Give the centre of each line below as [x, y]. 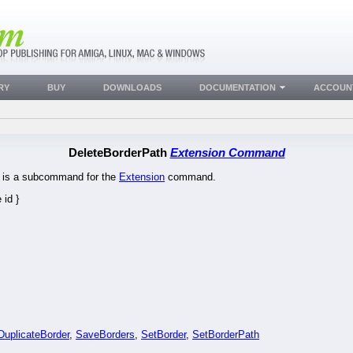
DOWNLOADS [132, 87]
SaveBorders [105, 335]
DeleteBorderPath [119, 153]
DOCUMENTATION [238, 87]
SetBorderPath [226, 335]
